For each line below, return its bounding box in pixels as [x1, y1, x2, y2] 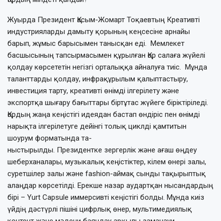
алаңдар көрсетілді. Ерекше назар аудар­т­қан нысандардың [7, 181, 213, 190]
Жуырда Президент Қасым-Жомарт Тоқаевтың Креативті [7, 15, 200, 24]
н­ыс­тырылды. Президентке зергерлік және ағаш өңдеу [7, 145, 197, 154]
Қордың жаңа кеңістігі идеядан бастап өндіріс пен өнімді [7, 110, 200, 119]
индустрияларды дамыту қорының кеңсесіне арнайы [7, 27, 190, 36]
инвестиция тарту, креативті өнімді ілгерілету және [7, 86, 179, 95]
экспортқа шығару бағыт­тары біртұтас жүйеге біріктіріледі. [7, 98, 208, 107]
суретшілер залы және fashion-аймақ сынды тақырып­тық [7, 169, 206, 178]
